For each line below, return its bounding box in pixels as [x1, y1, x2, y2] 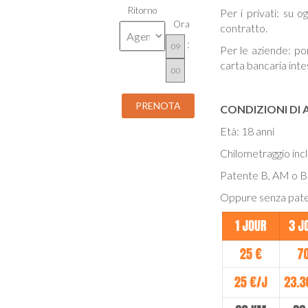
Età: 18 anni [219, 124, 274, 137]
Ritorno [128, 4, 157, 16]
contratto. [219, 21, 267, 34]
